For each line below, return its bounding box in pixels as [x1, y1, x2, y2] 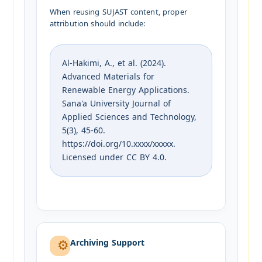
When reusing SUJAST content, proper [49, 5, 187, 20]
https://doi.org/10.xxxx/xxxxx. [61, 136, 175, 153]
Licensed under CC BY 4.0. [61, 150, 167, 166]
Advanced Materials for [61, 69, 154, 85]
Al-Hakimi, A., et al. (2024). [61, 56, 166, 72]
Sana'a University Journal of [61, 96, 171, 112]
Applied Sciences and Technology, [61, 109, 196, 126]
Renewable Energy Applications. [61, 82, 189, 99]
